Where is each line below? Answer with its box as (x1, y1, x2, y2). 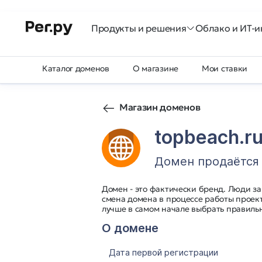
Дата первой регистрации (109, 247, 218, 258)
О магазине (132, 63, 179, 74)
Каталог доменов (42, 63, 109, 74)
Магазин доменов (119, 101, 201, 113)
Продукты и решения (91, 22, 187, 34)
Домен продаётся (154, 154, 259, 168)
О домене (102, 221, 158, 235)
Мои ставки (202, 63, 248, 74)
